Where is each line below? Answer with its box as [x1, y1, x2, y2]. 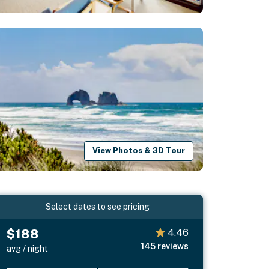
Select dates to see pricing [46, 201, 150, 211]
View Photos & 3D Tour [92, 146, 186, 156]
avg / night [7, 243, 49, 253]
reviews [157, 241, 189, 251]
